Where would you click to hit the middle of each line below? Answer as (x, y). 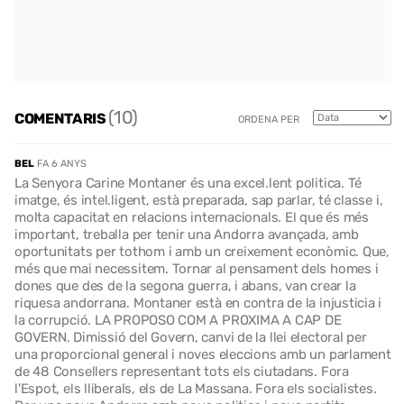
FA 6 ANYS (62, 164)
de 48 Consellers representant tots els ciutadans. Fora (182, 372)
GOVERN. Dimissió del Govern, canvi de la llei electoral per (191, 337)
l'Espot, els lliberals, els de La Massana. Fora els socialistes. (196, 389)
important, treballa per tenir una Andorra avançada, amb (187, 234)
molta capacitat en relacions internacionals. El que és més (192, 217)
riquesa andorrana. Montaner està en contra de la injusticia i (198, 303)
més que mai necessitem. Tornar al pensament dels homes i (197, 269)
